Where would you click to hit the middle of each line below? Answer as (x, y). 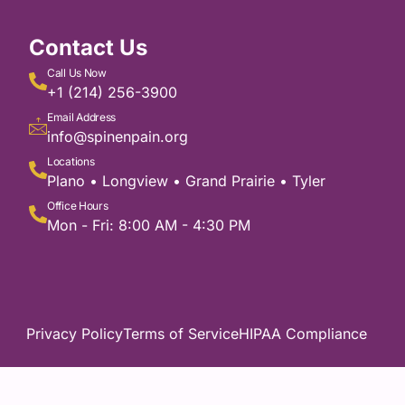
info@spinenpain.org (118, 137)
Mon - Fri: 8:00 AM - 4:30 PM (149, 225)
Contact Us (89, 47)
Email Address (82, 117)
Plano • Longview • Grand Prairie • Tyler (187, 181)
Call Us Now (77, 73)
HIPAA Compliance (303, 333)
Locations (71, 161)
